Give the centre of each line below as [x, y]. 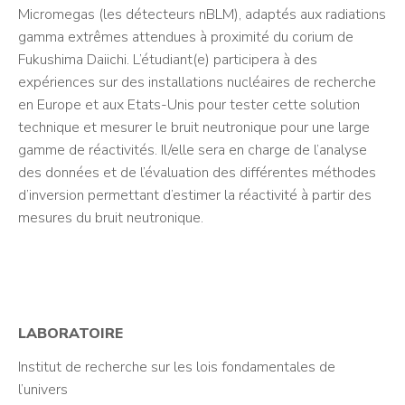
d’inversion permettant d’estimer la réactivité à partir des [195, 195]
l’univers [43, 390]
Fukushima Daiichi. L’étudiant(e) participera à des [168, 60]
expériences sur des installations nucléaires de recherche [197, 82]
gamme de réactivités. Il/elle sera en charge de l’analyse [193, 150]
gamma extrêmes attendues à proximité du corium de [186, 37]
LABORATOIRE [71, 334]
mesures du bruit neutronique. [111, 218]
